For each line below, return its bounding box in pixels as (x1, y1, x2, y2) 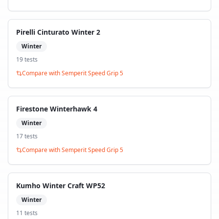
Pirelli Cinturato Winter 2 (16, 27, 100, 37)
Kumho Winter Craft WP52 (16, 181, 105, 190)
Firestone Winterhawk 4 (16, 104, 97, 113)
